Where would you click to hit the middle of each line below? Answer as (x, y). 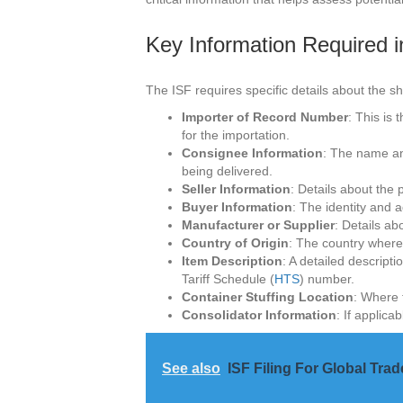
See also (191, 369)
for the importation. (236, 135)
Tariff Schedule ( (228, 279)
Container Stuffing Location (268, 297)
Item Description (232, 261)
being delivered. (227, 171)
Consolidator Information (259, 315)
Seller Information (236, 189)
